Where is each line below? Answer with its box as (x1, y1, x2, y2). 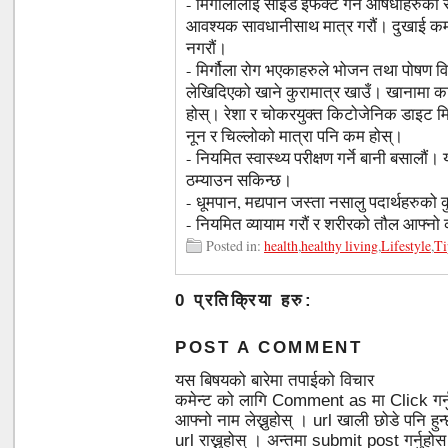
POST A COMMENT (175, 338, 363, 357)
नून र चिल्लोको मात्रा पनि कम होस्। (186, 125, 403, 147)
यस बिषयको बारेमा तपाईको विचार (175, 371, 374, 390)
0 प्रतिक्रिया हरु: (175, 291, 314, 310)
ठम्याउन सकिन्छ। (186, 169, 292, 191)
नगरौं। (186, 37, 227, 59)
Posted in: (206, 236, 264, 255)
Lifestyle (381, 236, 431, 255)
